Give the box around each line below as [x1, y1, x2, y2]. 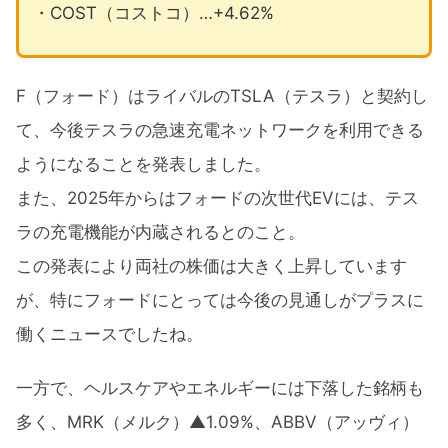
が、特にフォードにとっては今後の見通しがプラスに [16, 289, 424, 310]
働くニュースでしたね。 [16, 323, 203, 344]
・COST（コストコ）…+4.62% [32, 2, 274, 23]
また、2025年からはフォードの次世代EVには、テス [16, 187, 419, 208]
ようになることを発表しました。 [16, 153, 271, 174]
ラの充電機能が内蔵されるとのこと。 [16, 221, 305, 242]
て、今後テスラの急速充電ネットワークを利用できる [16, 119, 424, 140]
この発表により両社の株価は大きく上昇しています [16, 255, 407, 276]
